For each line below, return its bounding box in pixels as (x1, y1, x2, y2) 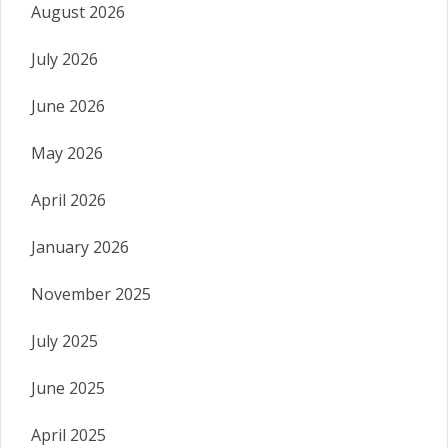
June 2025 (31, 377, 105, 400)
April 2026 (31, 189, 106, 212)
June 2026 (31, 95, 105, 118)
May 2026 (31, 142, 103, 165)
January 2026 (31, 236, 129, 259)
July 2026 (31, 48, 98, 71)
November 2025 (31, 283, 151, 306)
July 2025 (31, 330, 98, 353)
